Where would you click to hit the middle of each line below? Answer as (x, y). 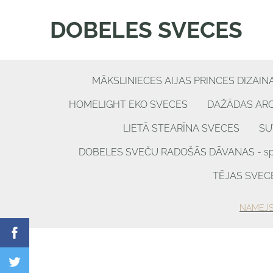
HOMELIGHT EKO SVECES (128, 105)
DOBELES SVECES (146, 30)
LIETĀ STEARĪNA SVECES (181, 129)
